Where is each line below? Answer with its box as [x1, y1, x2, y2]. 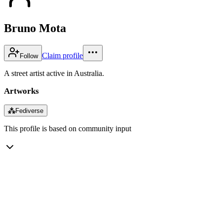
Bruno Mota [4, 21, 66, 35]
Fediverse [15, 107, 43, 114]
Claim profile [42, 51, 83, 60]
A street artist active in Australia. [4, 69, 104, 77]
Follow [20, 52, 38, 60]
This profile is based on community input [4, 124, 131, 133]
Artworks [4, 86, 39, 96]
